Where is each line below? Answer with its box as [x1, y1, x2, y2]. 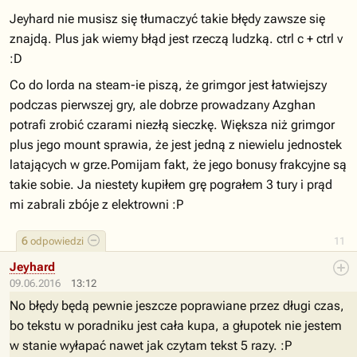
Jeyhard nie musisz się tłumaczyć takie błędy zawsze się [10, 11, 325, 26]
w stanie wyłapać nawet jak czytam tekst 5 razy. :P [10, 338, 292, 353]
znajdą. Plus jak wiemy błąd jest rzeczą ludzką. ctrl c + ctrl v [10, 31, 343, 46]
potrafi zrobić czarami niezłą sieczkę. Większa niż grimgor [10, 117, 335, 132]
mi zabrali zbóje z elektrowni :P [10, 197, 183, 212]
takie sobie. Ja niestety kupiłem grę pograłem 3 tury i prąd [10, 177, 332, 192]
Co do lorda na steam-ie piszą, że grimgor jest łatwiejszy [10, 77, 327, 92]
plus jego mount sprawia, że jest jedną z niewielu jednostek [10, 137, 342, 152]
